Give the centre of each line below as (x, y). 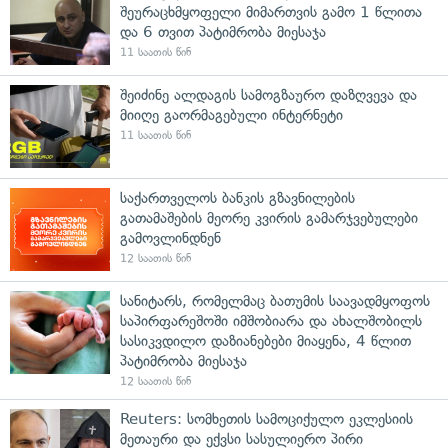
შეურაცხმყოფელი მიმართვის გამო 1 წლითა (271, 11)
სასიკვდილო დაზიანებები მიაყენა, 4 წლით (265, 340)
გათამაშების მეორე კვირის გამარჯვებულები (269, 217)
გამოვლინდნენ (170, 237)
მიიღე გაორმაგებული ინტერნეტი (231, 114)
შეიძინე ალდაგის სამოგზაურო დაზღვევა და (268, 94)
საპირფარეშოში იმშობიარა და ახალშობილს (271, 320)
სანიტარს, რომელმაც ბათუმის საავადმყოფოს (275, 300)
